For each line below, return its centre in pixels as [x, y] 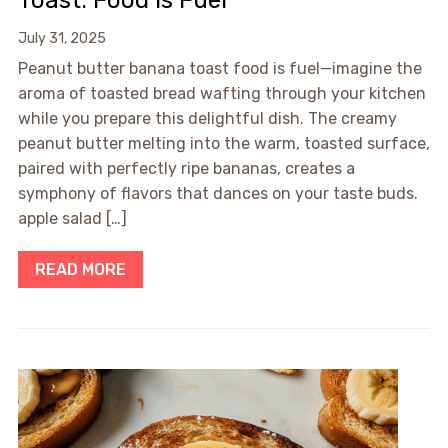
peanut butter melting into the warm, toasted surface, [223, 144]
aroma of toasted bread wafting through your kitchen [221, 94]
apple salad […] [72, 219]
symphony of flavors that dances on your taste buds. [217, 194]
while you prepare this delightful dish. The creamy [207, 119]
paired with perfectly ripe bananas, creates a [186, 169]
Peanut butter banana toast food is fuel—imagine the [219, 69]
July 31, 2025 [61, 39]
